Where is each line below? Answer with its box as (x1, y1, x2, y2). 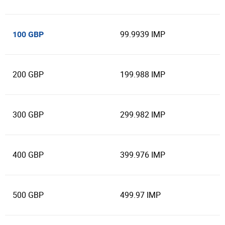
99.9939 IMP (120, 29, 165, 40)
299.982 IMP (120, 109, 165, 120)
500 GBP (13, 189, 44, 200)
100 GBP (13, 30, 44, 39)
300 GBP (13, 109, 44, 120)
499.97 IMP (120, 189, 161, 200)
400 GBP (13, 149, 44, 160)
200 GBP (13, 69, 44, 80)
